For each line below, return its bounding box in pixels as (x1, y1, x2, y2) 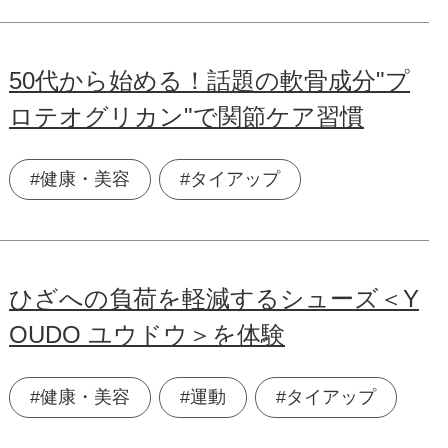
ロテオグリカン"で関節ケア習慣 (9, 103, 364, 131)
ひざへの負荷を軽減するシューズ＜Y (9, 285, 419, 313)
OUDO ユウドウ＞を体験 (9, 321, 285, 349)
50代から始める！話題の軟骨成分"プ (9, 67, 410, 95)
